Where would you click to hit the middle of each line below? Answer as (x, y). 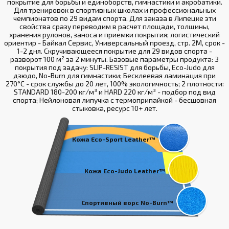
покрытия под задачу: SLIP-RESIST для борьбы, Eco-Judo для (114, 67)
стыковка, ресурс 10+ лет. (114, 108)
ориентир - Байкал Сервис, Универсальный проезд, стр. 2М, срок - (114, 43)
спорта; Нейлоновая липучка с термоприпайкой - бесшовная (114, 100)
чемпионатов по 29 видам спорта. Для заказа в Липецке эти (114, 18)
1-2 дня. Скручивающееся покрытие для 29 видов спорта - (114, 51)
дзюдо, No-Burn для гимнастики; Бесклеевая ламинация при (114, 76)
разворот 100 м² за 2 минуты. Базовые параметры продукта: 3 (114, 59)
